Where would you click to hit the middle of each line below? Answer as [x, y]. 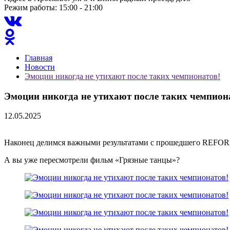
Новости [40, 67]
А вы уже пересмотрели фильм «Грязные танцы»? [92, 160]
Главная [39, 58]
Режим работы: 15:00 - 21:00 [53, 7]
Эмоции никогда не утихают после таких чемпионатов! [122, 76]
